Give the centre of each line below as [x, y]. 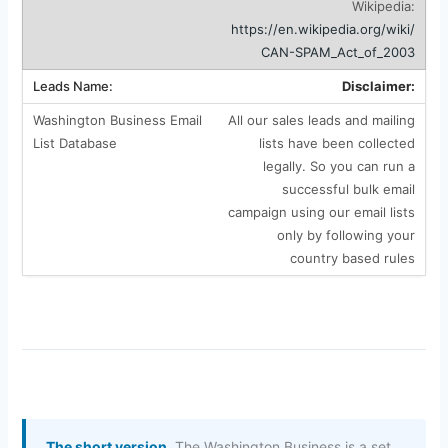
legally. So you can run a [338, 165]
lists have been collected [336, 142]
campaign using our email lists [321, 211]
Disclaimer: [378, 85]
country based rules [352, 257]
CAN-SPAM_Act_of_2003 [337, 51]
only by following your [345, 234]
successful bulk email [348, 188]
